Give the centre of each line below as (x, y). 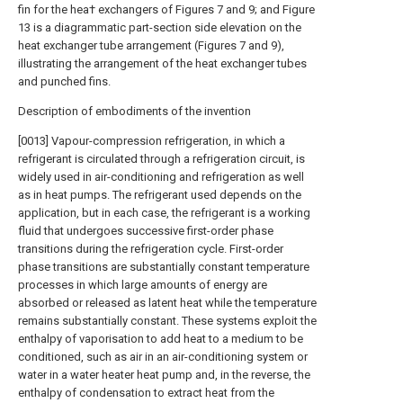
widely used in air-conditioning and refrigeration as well (161, 177)
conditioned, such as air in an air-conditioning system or (163, 357)
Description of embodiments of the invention (134, 111)
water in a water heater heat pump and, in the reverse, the (164, 375)
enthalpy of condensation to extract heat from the (146, 393)
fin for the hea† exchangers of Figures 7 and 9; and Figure (166, 9)
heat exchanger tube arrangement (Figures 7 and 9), (151, 45)
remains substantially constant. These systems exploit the (167, 321)
